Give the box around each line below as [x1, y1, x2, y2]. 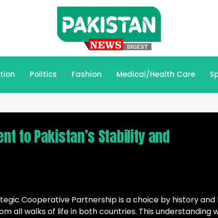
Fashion [72, 69, 102, 80]
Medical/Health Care [116, 69, 195, 80]
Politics [30, 69, 57, 80]
